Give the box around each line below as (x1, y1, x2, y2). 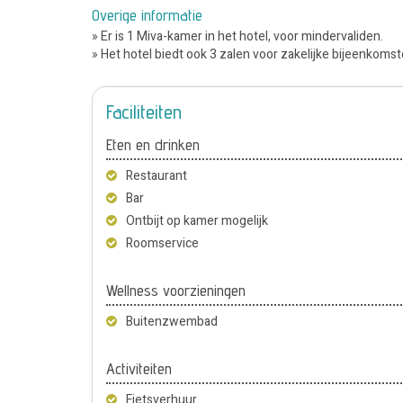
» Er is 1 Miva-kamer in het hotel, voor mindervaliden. (92, 26, 383, 46)
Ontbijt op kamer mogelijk (126, 210, 268, 230)
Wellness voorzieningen (106, 280, 246, 300)
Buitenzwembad (126, 311, 218, 331)
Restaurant (126, 166, 187, 185)
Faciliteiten (106, 99, 182, 123)
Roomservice (126, 233, 199, 253)
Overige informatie (92, 4, 202, 24)
